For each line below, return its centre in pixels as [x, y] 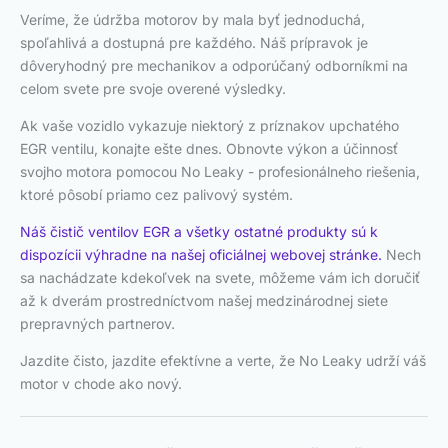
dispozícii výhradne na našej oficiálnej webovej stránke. [201, 255]
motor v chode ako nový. [101, 384]
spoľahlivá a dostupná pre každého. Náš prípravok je [194, 43]
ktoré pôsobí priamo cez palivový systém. [156, 195]
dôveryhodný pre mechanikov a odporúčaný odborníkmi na [214, 66]
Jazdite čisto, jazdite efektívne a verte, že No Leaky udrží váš [223, 361]
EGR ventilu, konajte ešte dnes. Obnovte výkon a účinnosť [209, 149]
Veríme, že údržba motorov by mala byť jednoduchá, [192, 20]
